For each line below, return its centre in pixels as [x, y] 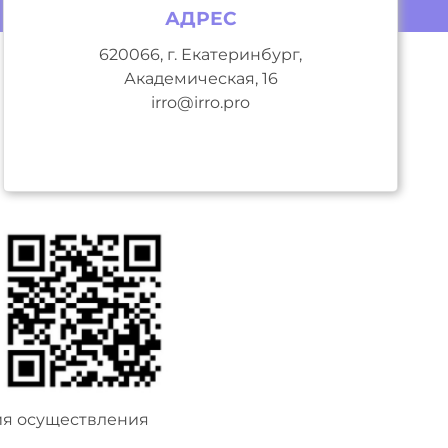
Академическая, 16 [200, 78]
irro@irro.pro [201, 102]
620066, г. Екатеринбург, [201, 54]
